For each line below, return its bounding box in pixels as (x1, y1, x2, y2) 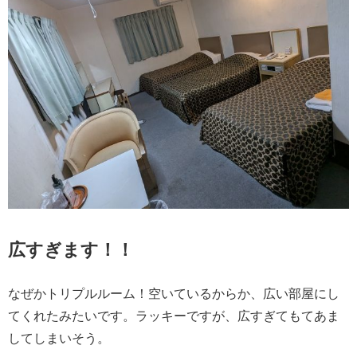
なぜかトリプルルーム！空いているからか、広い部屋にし (8, 287, 339, 300)
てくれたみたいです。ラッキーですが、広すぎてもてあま (8, 309, 339, 323)
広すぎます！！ (8, 239, 134, 260)
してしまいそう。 (8, 331, 110, 345)
